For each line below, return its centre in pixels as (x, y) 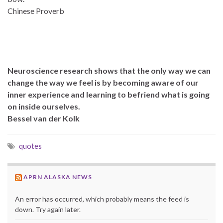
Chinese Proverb (36, 10)
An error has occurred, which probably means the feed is (102, 199)
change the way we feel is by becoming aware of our (103, 82)
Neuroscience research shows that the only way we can (109, 70)
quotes (30, 146)
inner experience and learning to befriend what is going (109, 94)
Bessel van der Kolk (44, 118)
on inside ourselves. (44, 106)
